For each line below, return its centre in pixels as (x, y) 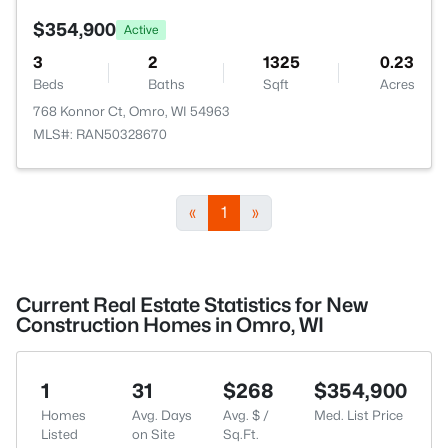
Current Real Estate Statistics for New (192, 305)
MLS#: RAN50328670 (100, 134)
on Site (153, 434)
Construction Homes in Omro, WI (170, 325)
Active (141, 29)
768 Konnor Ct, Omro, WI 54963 (131, 111)
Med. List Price (358, 415)
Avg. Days (162, 415)
